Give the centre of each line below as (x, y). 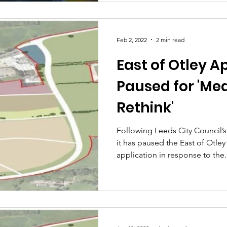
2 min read (170, 40)
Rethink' (145, 108)
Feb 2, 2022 (132, 40)
